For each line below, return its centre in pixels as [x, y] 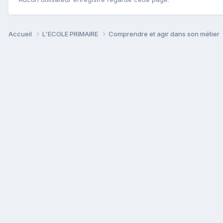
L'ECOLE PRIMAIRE [71, 34]
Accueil [21, 34]
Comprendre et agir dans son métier [165, 34]
